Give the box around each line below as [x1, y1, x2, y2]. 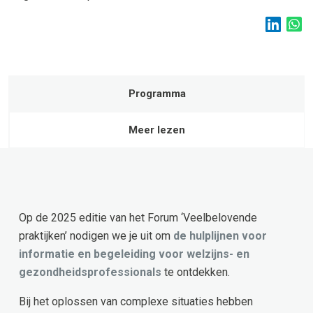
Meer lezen [129, 123, 185, 136]
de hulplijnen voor [173, 228, 267, 242]
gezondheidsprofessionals [19, 265, 161, 279]
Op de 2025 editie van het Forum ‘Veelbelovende [19, 210, 257, 224]
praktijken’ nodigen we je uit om [19, 228, 173, 242]
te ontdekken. [161, 265, 230, 279]
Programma [128, 87, 186, 100]
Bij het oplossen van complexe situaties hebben [19, 294, 253, 308]
